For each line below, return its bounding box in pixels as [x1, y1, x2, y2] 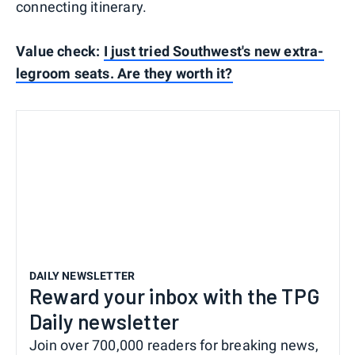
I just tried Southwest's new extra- [103, 43, 324, 60]
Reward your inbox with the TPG [29, 283, 320, 308]
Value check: [16, 43, 104, 60]
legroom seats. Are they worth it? [16, 65, 233, 82]
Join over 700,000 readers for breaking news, [29, 336, 319, 353]
